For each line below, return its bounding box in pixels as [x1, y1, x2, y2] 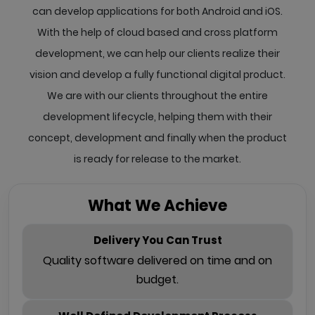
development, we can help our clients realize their [35, 46, 280, 61]
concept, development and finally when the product [28, 131, 287, 146]
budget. [136, 271, 179, 288]
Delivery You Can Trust [93, 233, 222, 248]
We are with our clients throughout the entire [47, 89, 268, 103]
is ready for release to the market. [74, 152, 241, 167]
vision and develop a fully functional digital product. [30, 67, 285, 82]
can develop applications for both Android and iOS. [32, 4, 283, 19]
